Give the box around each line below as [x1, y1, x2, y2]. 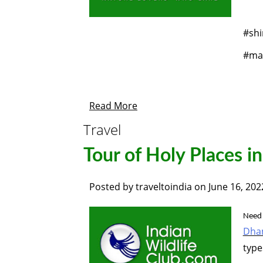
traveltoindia [136, 180, 192, 193]
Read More [89, 99, 137, 112]
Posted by [89, 180, 136, 193]
